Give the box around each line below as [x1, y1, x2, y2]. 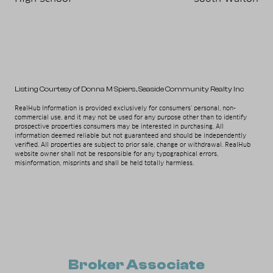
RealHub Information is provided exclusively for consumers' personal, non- [15, 104, 236, 112]
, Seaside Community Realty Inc [136, 84, 244, 93]
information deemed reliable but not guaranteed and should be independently [15, 131, 246, 140]
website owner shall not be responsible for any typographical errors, [15, 149, 218, 158]
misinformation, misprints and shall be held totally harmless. [15, 158, 194, 167]
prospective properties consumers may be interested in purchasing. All [15, 122, 224, 130]
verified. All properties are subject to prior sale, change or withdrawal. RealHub [15, 140, 250, 149]
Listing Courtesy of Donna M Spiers [15, 84, 136, 93]
